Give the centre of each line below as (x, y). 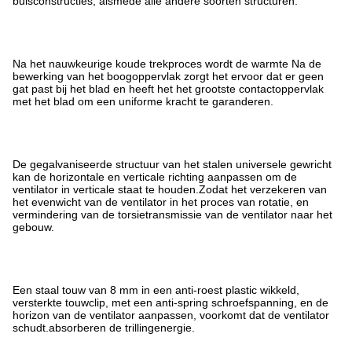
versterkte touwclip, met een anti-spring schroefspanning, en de (170, 302)
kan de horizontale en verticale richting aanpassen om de (155, 176)
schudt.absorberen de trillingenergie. (104, 327)
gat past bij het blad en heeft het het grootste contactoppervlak (168, 88)
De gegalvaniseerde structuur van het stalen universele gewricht (172, 164)
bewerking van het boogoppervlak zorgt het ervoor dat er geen (168, 76)
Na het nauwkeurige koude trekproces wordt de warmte (150, 63)
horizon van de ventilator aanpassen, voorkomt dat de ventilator (171, 315)
